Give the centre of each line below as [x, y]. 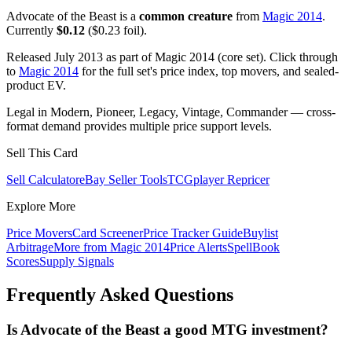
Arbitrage [30, 247]
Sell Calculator [43, 180]
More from [82, 247]
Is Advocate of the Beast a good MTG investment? [167, 330]
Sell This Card [42, 153]
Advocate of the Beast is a [73, 16]
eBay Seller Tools [123, 180]
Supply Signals [77, 262]
